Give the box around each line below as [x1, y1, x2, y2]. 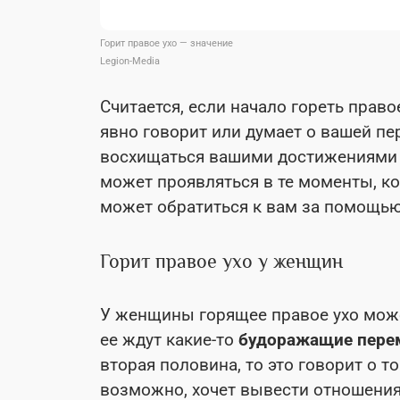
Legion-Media [100, 54, 160, 67]
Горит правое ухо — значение [100, 37, 233, 49]
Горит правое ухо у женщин [100, 249, 343, 272]
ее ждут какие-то [100, 329, 238, 350]
